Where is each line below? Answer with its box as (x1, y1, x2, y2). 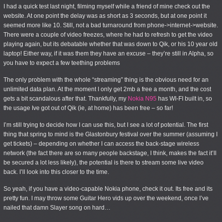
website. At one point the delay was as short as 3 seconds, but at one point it (3, 13, 207, 19)
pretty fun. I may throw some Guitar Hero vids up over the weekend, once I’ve (3, 195, 209, 201)
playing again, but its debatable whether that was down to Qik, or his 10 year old (3, 41, 218, 47)
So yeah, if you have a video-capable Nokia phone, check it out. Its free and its (3, 186, 213, 192)
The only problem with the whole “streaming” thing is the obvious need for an (3, 77, 209, 83)
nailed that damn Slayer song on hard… (3, 205, 111, 211)
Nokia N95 (128, 96, 157, 102)
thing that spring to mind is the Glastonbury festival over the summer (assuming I (3, 131, 218, 137)
